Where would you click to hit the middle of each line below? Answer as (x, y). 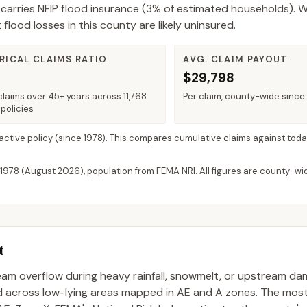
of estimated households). (228, 9)
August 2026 (52, 171)
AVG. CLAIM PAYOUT (235, 59)
